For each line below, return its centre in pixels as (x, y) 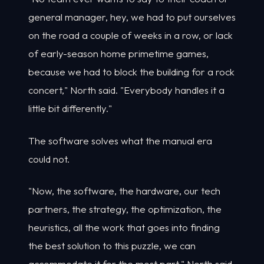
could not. (49, 159)
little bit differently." (70, 108)
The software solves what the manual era (120, 140)
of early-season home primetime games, (118, 54)
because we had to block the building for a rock (131, 72)
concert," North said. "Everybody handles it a (126, 90)
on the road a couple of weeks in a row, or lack (131, 35)
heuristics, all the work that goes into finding (124, 227)
